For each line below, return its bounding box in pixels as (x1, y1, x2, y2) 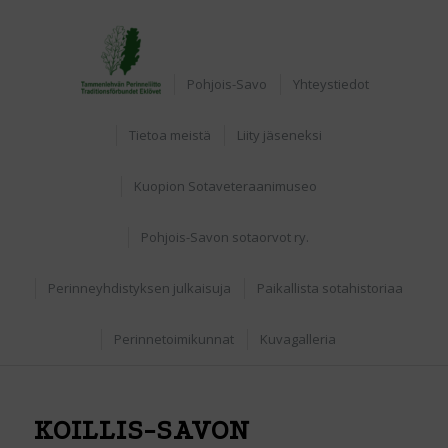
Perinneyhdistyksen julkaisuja (47, 279, 231, 297)
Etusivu (159, 15, 204, 33)
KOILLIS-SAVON (33, 415, 250, 446)
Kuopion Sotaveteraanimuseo (133, 177, 317, 195)
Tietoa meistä (128, 126, 211, 144)
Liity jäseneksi (236, 126, 322, 144)
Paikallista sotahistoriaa (256, 279, 403, 297)
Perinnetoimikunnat (114, 330, 235, 348)
